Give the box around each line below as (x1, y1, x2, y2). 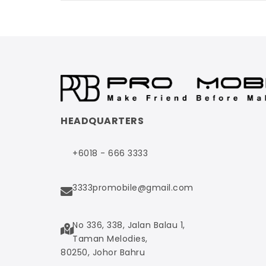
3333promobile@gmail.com (72, 181, 194, 194)
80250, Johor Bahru (61, 246, 145, 258)
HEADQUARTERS (61, 113, 144, 128)
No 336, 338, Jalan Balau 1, (72, 218, 185, 231)
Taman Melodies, (72, 232, 148, 245)
